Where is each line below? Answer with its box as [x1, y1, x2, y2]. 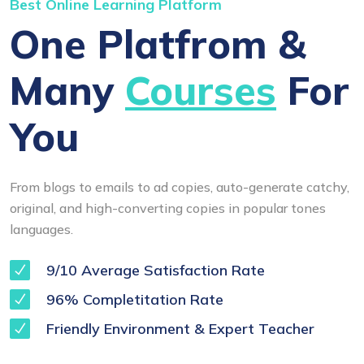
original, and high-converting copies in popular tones [10, 200, 326, 217]
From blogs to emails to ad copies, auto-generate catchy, [10, 179, 349, 196]
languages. [10, 221, 73, 238]
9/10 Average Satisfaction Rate [42, 261, 265, 280]
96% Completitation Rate [42, 290, 223, 310]
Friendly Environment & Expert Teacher [42, 319, 314, 339]
